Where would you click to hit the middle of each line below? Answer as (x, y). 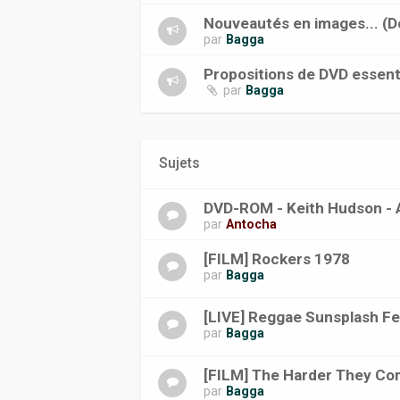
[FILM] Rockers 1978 (277, 259)
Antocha (252, 224)
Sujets (180, 163)
